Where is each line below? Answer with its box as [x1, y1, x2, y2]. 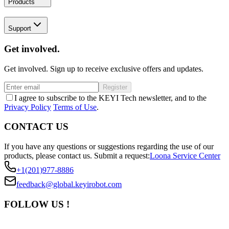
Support [8, 25, 31, 33]
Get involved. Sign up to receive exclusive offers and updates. [4, 64, 203, 73]
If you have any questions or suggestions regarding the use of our [4, 142, 214, 151]
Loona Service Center [150, 151, 220, 160]
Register [103, 83, 127, 91]
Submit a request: [94, 151, 150, 160]
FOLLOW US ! [4, 198, 70, 210]
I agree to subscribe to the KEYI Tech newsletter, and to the [14, 93, 207, 102]
